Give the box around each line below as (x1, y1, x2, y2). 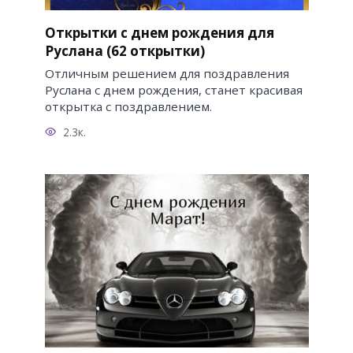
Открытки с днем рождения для (44, 23, 274, 42)
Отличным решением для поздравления (44, 65, 289, 81)
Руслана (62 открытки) (44, 41, 205, 60)
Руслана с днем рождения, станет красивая (44, 81, 303, 98)
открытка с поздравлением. (44, 98, 212, 114)
